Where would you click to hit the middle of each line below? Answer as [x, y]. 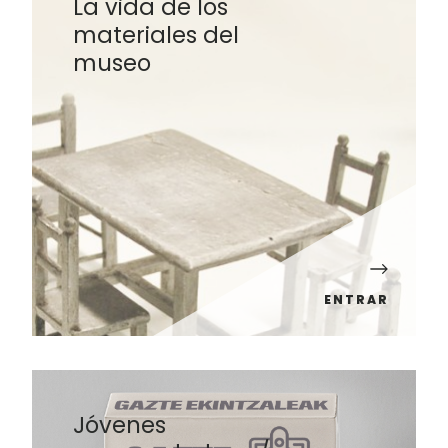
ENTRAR [356, 299]
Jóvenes [120, 424]
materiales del [156, 35]
